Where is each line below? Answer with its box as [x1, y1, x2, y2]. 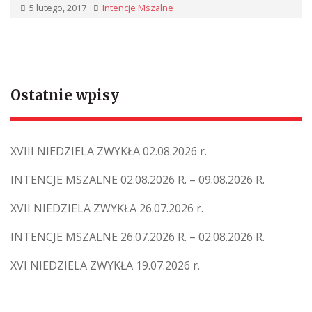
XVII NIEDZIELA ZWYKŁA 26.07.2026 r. [10, 201, 203, 217]
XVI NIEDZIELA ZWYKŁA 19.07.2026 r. [10, 258, 200, 274]
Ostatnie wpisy [10, 86, 119, 104]
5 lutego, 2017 [29, 1, 86, 15]
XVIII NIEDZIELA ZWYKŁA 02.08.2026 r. [10, 143, 207, 159]
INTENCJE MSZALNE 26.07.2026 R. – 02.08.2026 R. [10, 229, 265, 245]
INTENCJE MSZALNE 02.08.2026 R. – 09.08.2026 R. [10, 172, 265, 188]
